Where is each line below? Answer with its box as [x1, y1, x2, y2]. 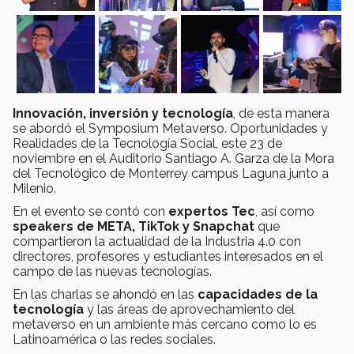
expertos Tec [168, 203, 255, 219]
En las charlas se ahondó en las [13, 286, 198, 302]
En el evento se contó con [13, 203, 168, 219]
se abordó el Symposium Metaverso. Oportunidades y [13, 120, 328, 136]
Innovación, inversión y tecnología [13, 105, 233, 121]
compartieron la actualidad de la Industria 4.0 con [13, 233, 301, 249]
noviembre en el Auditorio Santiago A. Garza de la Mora [13, 150, 334, 166]
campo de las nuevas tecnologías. [13, 263, 212, 279]
